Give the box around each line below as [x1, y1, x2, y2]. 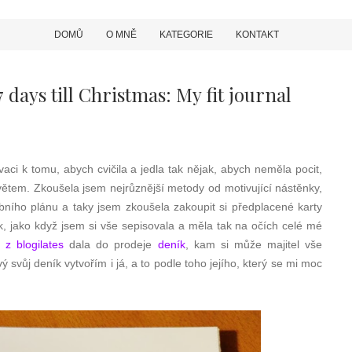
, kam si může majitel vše [185, 238, 323, 251]
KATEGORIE [159, 29, 213, 40]
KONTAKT [235, 29, 279, 40]
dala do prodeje [63, 238, 158, 251]
